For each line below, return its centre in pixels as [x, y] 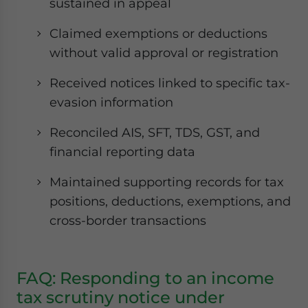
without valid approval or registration [164, 53]
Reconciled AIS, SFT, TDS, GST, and [155, 132]
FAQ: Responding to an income [145, 278]
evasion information [111, 102]
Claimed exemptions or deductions [158, 33]
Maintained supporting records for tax [167, 182]
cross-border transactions [128, 220]
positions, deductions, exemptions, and [170, 201]
